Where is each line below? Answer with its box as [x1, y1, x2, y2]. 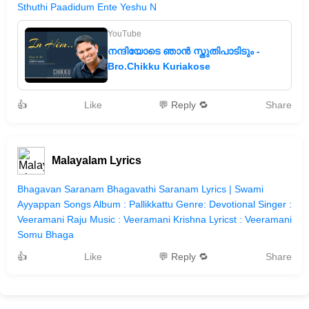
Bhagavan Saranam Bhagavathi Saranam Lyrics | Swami [17, 183, 263, 195]
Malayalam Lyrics [52, 154, 141, 166]
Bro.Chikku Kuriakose [108, 61, 210, 72]
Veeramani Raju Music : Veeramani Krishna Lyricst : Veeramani [17, 214, 292, 225]
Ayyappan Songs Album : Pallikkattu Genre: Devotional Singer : [17, 199, 292, 210]
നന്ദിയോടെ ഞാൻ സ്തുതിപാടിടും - [108, 46, 260, 57]
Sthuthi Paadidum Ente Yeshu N [17, 1, 157, 12]
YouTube [108, 29, 141, 39]
